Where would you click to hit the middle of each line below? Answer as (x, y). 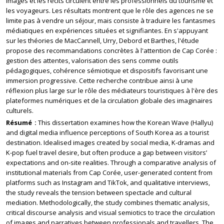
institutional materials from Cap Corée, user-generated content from (109, 172)
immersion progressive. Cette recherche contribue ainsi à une (99, 80)
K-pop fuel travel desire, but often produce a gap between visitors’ (106, 152)
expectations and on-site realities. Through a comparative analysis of (111, 162)
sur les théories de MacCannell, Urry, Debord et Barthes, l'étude (102, 40)
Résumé (20, 122)
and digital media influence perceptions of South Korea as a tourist (107, 132)
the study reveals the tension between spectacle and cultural (99, 192)
